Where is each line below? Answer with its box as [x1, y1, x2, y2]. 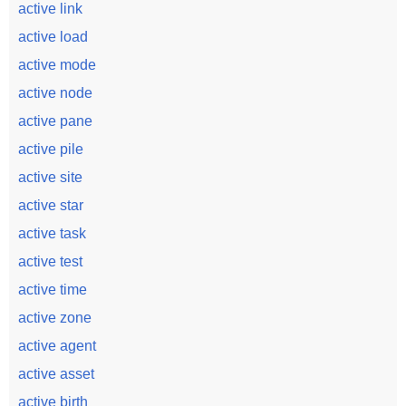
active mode [18, 57, 96, 72]
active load [18, 29, 88, 44]
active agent [18, 338, 96, 353]
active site [18, 169, 82, 185]
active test [18, 254, 82, 269]
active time [18, 282, 87, 297]
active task [18, 226, 86, 241]
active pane [18, 113, 92, 129]
